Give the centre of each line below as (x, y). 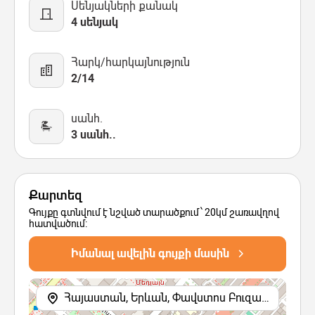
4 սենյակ (95, 22)
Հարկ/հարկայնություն (130, 62)
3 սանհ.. (94, 134)
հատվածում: (58, 223)
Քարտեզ (56, 195)
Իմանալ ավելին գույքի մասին (150, 254)
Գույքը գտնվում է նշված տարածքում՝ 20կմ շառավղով (154, 212)
